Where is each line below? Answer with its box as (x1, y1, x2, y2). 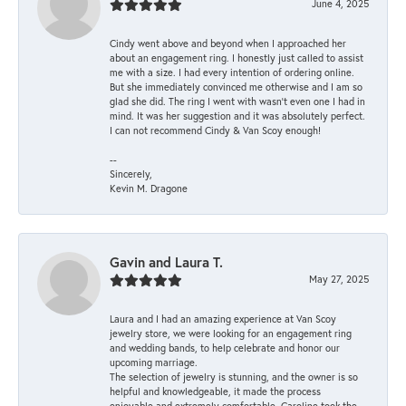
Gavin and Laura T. (110, 252, 223, 271)
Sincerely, (110, 166, 152, 180)
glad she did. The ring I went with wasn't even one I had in (110, 93, 365, 108)
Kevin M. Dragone (110, 180, 188, 195)
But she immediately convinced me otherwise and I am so (110, 79, 362, 93)
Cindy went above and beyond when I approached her (110, 35, 346, 50)
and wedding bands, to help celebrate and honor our (110, 340, 340, 354)
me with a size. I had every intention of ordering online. (110, 64, 354, 79)
